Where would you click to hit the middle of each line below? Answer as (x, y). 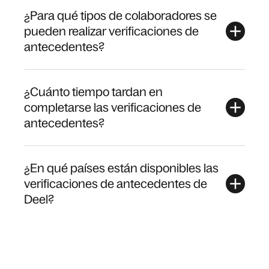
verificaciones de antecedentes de (116, 184)
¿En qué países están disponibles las (121, 168)
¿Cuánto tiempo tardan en (93, 92)
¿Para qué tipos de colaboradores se (120, 16)
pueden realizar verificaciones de (111, 31)
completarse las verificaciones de (113, 107)
